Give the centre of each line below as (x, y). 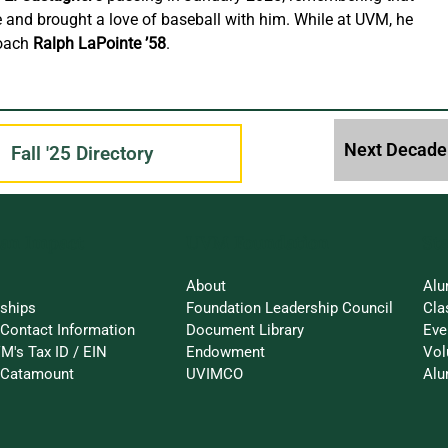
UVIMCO (215, 373)
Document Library (245, 329)
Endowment (226, 351)
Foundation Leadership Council (290, 307)
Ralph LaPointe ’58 (100, 44)
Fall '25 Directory (81, 154)
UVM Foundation (257, 243)
